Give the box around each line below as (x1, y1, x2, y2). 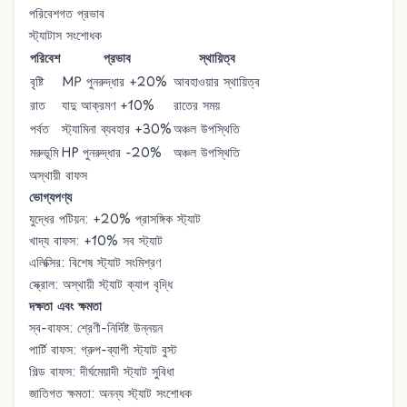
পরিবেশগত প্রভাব (29, 4, 104, 23)
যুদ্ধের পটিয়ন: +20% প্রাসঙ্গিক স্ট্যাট (29, 209, 201, 228)
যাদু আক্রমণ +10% (62, 95, 154, 114)
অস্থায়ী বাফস (29, 165, 87, 184)
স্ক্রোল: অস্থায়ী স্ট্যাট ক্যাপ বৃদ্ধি (29, 274, 173, 293)
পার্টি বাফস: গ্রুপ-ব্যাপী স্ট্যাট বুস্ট (29, 340, 177, 359)
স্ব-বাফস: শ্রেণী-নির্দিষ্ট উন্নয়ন (29, 318, 163, 337)
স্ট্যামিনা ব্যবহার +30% (62, 119, 172, 138)
